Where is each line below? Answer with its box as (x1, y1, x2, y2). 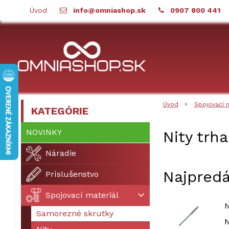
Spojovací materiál (45, 190, 119, 200)
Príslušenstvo (45, 169, 99, 179)
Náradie (45, 148, 76, 158)
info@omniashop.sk (73, 6, 146, 14)
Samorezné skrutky (36, 209, 113, 218)
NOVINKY (26, 127, 62, 137)
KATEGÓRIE (31, 105, 88, 117)
